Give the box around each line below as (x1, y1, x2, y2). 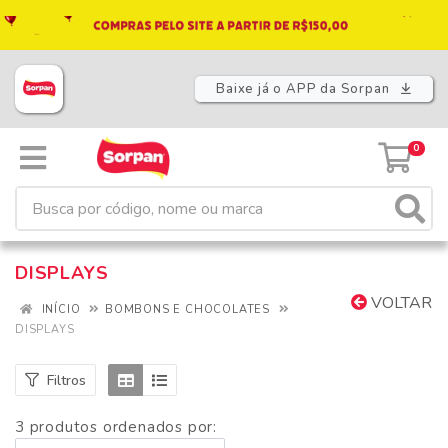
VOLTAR (367, 292, 432, 314)
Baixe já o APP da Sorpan (216, 80, 394, 99)
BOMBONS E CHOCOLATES (105, 302, 271, 317)
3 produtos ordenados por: (15, 417, 217, 437)
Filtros (47, 370, 86, 390)
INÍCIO (37, 302, 81, 317)
